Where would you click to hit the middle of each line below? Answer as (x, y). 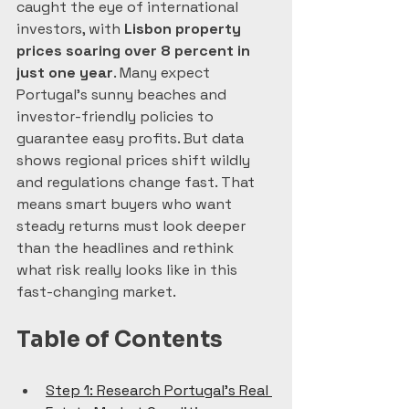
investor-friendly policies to (117, 116)
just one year (65, 73)
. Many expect (163, 73)
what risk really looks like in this (129, 270)
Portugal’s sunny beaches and (123, 94)
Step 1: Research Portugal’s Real (159, 390)
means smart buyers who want (126, 204)
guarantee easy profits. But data (132, 138)
